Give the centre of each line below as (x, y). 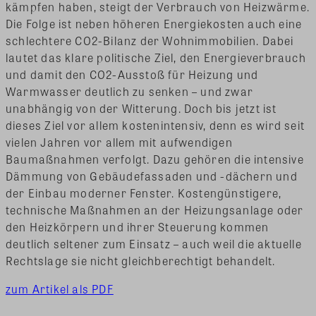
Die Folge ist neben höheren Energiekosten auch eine (154, 23)
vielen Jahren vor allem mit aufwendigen (119, 142)
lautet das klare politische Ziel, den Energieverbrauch (156, 57)
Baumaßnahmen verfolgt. (79, 159)
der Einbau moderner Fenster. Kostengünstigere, (144, 193)
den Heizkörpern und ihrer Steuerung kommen (138, 226)
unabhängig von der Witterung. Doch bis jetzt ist (141, 108)
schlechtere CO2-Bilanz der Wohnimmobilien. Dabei (150, 40)
